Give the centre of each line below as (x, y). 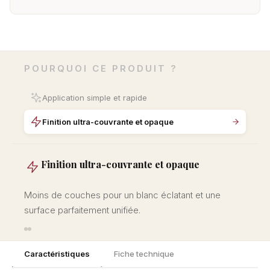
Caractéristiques (57, 253)
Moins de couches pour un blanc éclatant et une (122, 195)
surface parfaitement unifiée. (82, 210)
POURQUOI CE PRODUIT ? (101, 68)
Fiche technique (144, 253)
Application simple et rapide (95, 97)
